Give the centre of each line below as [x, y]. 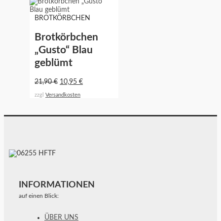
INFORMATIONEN [57, 185]
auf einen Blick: [39, 196]
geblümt [54, 63]
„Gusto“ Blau [64, 50]
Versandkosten [63, 95]
